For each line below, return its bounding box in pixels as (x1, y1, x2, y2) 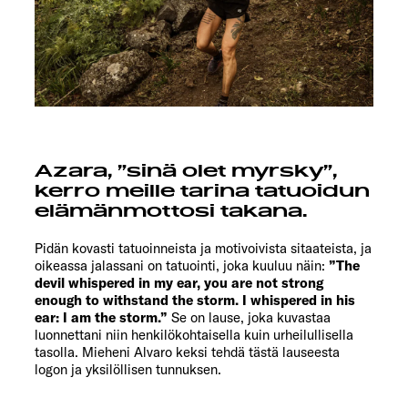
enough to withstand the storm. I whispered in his (35, 291, 355, 310)
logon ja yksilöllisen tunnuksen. (35, 361, 221, 379)
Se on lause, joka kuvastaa (171, 309, 331, 327)
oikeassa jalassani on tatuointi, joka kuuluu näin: (35, 257, 329, 275)
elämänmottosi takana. (35, 200, 307, 223)
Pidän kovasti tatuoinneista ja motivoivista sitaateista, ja (35, 240, 372, 258)
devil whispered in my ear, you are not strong (35, 274, 323, 292)
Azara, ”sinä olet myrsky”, (35, 160, 337, 183)
